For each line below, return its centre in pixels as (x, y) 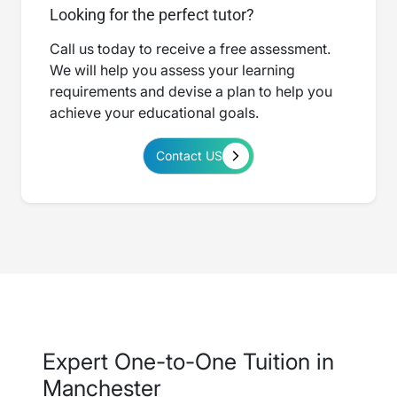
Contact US (189, 156)
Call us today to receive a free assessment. (190, 49)
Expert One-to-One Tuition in (188, 362)
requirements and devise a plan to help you (191, 92)
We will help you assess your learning (172, 70)
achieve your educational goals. (154, 113)
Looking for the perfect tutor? (152, 15)
